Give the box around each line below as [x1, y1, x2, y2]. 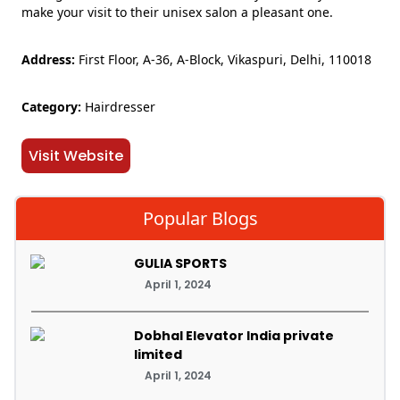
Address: [21, 51, 75, 69]
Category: [21, 98, 81, 116]
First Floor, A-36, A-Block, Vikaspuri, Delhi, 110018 [75, 51, 371, 69]
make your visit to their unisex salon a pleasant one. [21, 4, 333, 21]
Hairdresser [81, 98, 155, 116]
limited [134, 346, 182, 364]
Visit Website [29, 146, 123, 167]
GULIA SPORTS [134, 254, 227, 273]
